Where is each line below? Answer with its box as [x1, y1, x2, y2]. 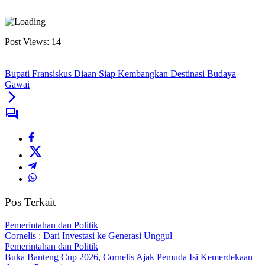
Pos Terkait [5, 196, 56, 209]
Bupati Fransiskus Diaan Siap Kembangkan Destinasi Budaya [5, 69, 236, 79]
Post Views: [5, 37, 49, 47]
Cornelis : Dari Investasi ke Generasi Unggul [5, 230, 172, 241]
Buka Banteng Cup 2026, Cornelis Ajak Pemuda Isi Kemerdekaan [5, 251, 253, 262]
